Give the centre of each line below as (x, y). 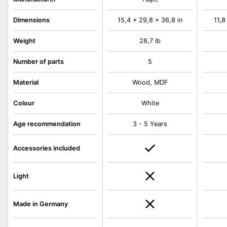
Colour (24, 103)
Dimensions (31, 20)
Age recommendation (47, 124)
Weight (24, 41)
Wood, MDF (150, 82)
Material (26, 82)
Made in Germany (41, 204)
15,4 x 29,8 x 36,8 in (150, 20)
